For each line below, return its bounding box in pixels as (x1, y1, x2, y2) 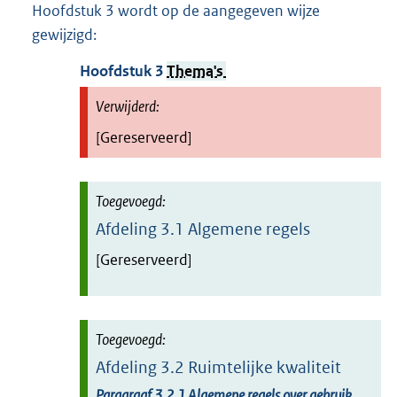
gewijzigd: (32, 25, 97, 45)
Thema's (167, 61, 226, 82)
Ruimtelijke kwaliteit (188, 356, 341, 378)
